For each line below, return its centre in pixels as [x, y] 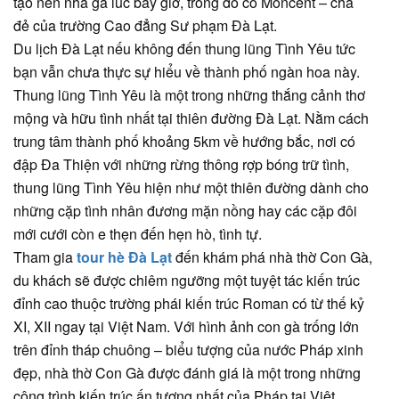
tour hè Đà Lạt [124, 256]
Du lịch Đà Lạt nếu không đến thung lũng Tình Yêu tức [184, 48]
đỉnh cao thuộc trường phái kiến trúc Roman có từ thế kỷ [189, 303]
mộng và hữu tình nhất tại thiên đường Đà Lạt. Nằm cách [191, 118]
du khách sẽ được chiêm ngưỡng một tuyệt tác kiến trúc [187, 280]
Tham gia [45, 256]
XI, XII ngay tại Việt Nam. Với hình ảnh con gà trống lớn [186, 326]
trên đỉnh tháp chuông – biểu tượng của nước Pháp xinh [188, 349]
